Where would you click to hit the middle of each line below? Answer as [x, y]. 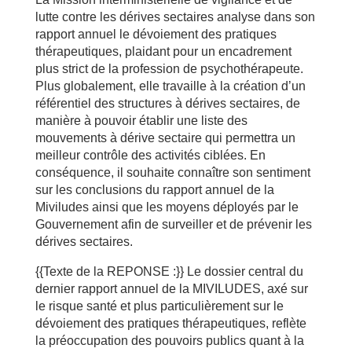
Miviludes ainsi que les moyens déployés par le [167, 207]
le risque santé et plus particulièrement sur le [159, 306]
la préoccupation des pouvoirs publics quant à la [169, 341]
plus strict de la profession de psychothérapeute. [169, 69]
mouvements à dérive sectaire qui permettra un [165, 138]
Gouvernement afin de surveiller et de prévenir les [173, 224]
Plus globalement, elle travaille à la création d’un [170, 86]
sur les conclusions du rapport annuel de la [154, 190]
